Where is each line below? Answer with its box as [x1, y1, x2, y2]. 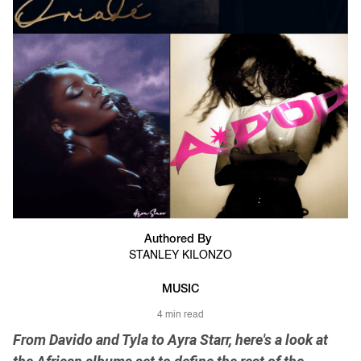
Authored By [143, 234, 211, 246]
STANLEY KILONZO [129, 250, 232, 262]
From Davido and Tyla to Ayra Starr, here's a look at [13, 331, 328, 349]
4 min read [157, 310, 204, 321]
